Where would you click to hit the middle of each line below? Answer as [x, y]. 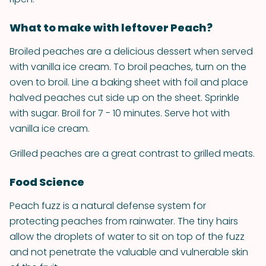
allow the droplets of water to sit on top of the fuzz [127, 237]
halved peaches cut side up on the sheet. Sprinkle [124, 98]
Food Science [47, 182]
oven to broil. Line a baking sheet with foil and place [129, 82]
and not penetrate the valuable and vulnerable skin [129, 252]
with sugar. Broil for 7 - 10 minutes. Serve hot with [120, 113]
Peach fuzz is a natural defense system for [108, 206]
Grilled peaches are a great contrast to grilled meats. [132, 153]
